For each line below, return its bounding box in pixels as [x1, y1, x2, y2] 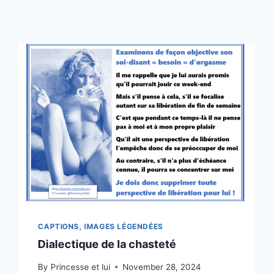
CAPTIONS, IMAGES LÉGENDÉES [38, 222, 163, 232]
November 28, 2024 [122, 261, 201, 272]
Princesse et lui [50, 261, 110, 272]
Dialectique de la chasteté [38, 238, 177, 250]
